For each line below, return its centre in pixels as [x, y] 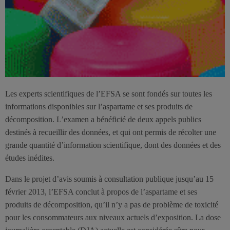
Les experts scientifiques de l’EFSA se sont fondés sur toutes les [109, 93]
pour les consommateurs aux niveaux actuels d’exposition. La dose [113, 217]
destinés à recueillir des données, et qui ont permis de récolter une [111, 132]
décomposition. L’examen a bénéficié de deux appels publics [103, 119]
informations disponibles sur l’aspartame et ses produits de [99, 106]
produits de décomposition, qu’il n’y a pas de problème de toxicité [112, 204]
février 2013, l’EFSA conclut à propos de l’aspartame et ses [101, 191]
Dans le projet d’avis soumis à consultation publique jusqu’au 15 [109, 179]
